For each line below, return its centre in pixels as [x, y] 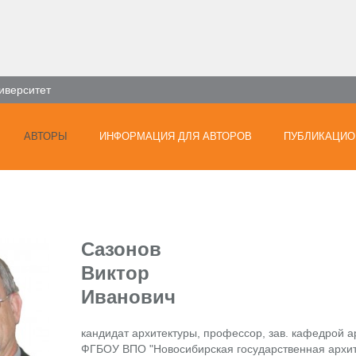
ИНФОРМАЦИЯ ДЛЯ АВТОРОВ [176, 136]
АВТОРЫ [46, 136]
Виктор [115, 273]
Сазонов [121, 249]
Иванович [128, 297]
